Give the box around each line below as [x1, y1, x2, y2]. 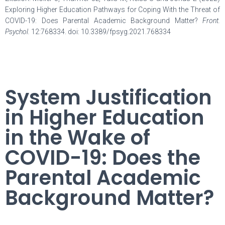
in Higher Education [5, 103, 204, 132]
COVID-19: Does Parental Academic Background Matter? [5, 17, 202, 25]
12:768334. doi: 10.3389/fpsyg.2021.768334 [31, 28, 171, 36]
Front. [202, 17, 220, 25]
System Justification [5, 83, 212, 111]
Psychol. [5, 28, 31, 36]
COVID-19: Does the [5, 144, 200, 172]
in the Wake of [5, 124, 150, 152]
